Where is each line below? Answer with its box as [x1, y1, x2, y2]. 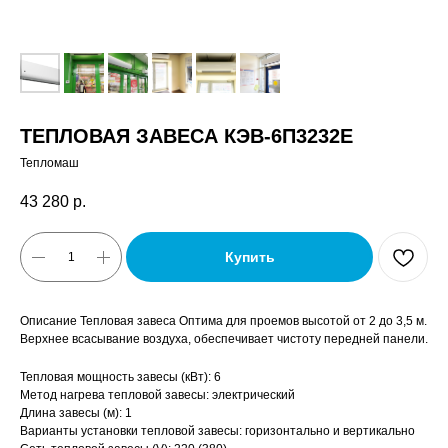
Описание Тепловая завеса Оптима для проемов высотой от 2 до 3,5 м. [20, 314, 427, 329]
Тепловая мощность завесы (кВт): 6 [20, 370, 221, 385]
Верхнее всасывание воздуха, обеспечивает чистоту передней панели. [20, 332, 428, 347]
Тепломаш [20, 156, 79, 170]
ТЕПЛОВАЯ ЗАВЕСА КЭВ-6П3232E [20, 125, 353, 147]
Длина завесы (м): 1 [20, 406, 132, 421]
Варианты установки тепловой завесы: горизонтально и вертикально [20, 424, 415, 439]
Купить [224, 249, 275, 266]
